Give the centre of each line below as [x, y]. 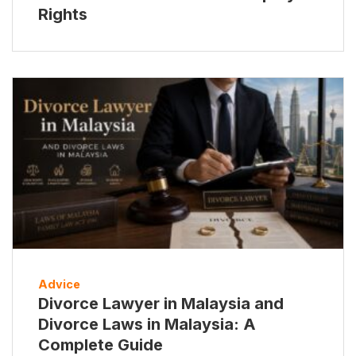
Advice [59, 284]
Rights [63, 15]
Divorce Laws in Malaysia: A [147, 325]
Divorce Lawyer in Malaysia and [161, 304]
